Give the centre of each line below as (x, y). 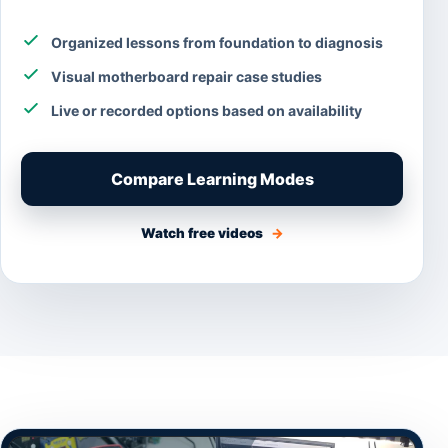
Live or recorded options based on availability (206, 111)
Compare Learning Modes (212, 179)
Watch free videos (203, 233)
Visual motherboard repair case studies (186, 77)
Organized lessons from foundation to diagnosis (217, 43)
